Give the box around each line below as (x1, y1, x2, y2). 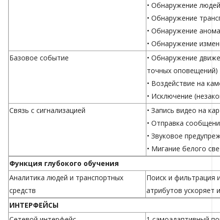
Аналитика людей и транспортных (9, 173, 123, 183)
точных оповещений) (147, 66, 218, 76)
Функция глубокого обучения (9, 159, 119, 168)
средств (9, 186, 36, 195)
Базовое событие (9, 53, 69, 63)
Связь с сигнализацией (9, 106, 85, 115)
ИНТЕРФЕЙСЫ (9, 200, 58, 210)
